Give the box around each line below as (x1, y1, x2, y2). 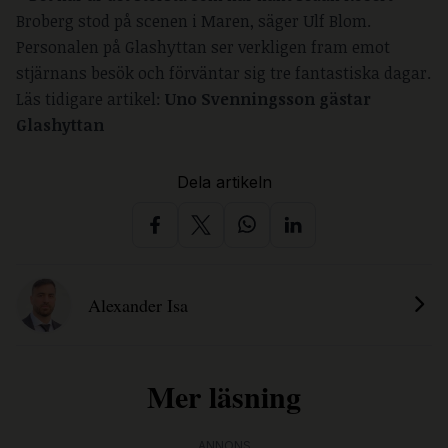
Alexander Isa (88, 293, 188, 318)
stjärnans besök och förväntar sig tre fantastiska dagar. (16, 62, 431, 85)
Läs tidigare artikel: (16, 88, 165, 111)
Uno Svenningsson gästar (165, 88, 371, 111)
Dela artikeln (176, 172, 272, 193)
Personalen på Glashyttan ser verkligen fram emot (16, 36, 390, 59)
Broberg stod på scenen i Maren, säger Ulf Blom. (16, 10, 371, 33)
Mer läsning (147, 374, 301, 419)
